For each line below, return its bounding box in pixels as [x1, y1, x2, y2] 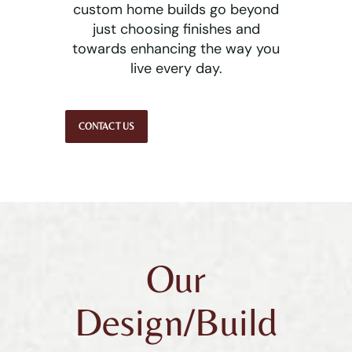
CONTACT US [78, 120, 135, 132]
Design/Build [74, 299, 277, 344]
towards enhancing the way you [72, 38, 280, 58]
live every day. [130, 58, 222, 78]
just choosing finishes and [92, 19, 260, 38]
